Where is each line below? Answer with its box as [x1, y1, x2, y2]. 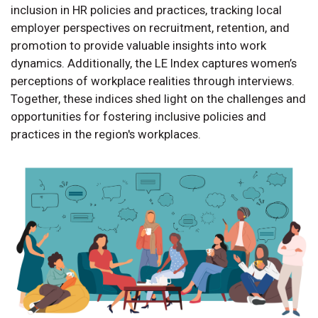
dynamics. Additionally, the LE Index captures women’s [11, 55, 297, 70]
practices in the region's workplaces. [11, 126, 201, 141]
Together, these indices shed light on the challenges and [11, 91, 306, 106]
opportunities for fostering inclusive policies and [11, 109, 266, 124]
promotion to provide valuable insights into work [11, 38, 266, 53]
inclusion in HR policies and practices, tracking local [11, 2, 282, 17]
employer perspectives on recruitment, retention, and [11, 20, 290, 35]
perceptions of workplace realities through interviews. [11, 73, 295, 88]
